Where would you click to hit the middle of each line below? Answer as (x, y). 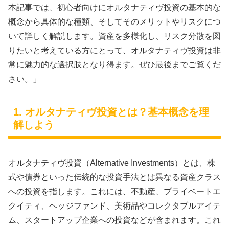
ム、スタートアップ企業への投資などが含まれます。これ (114, 220)
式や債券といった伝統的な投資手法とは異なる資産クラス (114, 177)
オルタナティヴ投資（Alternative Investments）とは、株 (112, 163)
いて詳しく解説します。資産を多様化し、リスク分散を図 (114, 36)
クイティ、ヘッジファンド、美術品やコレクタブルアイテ (114, 205)
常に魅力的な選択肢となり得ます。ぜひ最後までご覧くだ (114, 64)
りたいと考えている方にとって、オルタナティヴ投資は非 (114, 50)
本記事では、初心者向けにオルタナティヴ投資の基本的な (114, 7)
